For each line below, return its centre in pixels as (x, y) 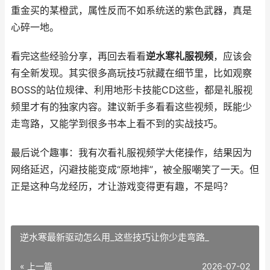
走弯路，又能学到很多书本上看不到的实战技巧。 (117, 124)
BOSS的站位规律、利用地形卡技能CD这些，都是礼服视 (132, 90)
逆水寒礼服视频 (180, 56)
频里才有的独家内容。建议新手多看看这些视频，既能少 (131, 107)
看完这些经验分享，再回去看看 (78, 56)
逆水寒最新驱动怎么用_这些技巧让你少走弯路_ (115, 237)
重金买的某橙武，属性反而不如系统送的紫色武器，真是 (131, 11)
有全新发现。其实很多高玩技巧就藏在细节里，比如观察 (131, 73)
